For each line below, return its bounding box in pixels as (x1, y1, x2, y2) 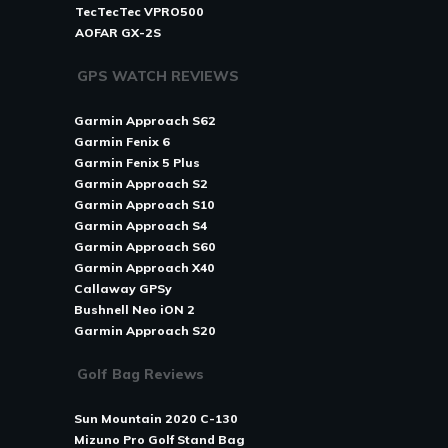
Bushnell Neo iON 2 (74, 302, 195, 317)
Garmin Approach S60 (74, 239, 216, 254)
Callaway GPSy (74, 281, 172, 296)
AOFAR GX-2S (75, 25, 161, 40)
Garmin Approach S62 (74, 113, 216, 128)
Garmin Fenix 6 (74, 134, 170, 149)
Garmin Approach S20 (74, 323, 216, 338)
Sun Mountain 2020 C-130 (74, 411, 238, 426)
